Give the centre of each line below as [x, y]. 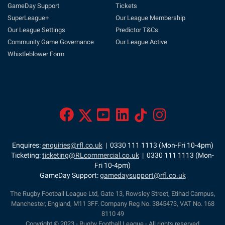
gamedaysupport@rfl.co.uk [143, 175]
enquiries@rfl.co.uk [72, 145]
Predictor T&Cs [137, 30]
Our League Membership [150, 18]
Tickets [126, 6]
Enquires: [27, 145]
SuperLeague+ [28, 18]
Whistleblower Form [36, 54]
